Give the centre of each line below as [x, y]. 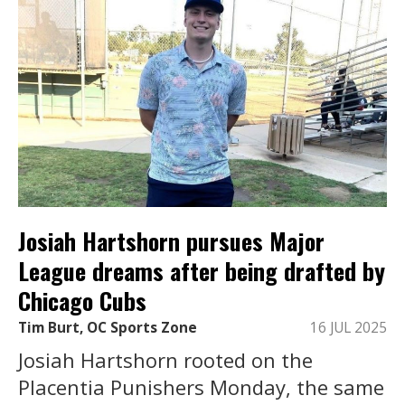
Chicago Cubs [82, 301]
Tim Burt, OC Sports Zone [108, 327]
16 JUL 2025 [348, 327]
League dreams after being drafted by [202, 271]
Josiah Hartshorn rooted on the [165, 359]
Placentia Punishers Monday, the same [201, 386]
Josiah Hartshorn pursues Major [171, 241]
